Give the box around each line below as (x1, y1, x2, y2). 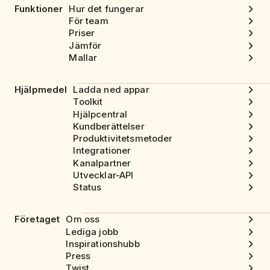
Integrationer (73, 145, 131, 157)
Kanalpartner (73, 157, 131, 169)
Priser (69, 27, 95, 39)
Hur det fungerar (69, 2, 144, 14)
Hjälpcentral (73, 108, 128, 120)
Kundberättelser (73, 120, 145, 132)
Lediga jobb (66, 225, 119, 237)
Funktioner (14, 2, 63, 14)
